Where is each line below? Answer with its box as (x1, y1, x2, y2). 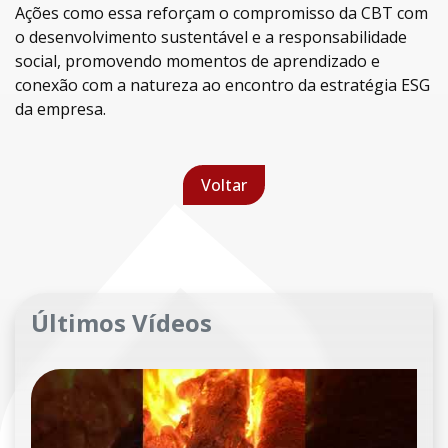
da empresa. (15, 98, 106, 120)
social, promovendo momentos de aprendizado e (15, 50, 380, 72)
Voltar (201, 174, 247, 196)
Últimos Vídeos (31, 306, 212, 339)
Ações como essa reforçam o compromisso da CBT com (15, 2, 428, 24)
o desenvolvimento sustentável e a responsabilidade (15, 26, 407, 48)
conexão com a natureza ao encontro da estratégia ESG (15, 74, 430, 96)
